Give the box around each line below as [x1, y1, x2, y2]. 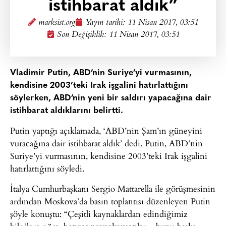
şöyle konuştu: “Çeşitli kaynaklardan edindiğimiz [10, 207, 188, 220]
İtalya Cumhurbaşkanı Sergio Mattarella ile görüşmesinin [10, 182, 215, 195]
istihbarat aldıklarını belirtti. [10, 106, 123, 115]
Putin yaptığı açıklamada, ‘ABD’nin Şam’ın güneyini [10, 124, 202, 137]
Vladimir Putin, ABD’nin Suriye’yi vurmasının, [10, 69, 192, 77]
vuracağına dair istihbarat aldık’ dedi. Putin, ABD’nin [10, 137, 203, 150]
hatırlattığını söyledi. [10, 162, 84, 175]
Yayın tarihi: [85, 16, 128, 30]
